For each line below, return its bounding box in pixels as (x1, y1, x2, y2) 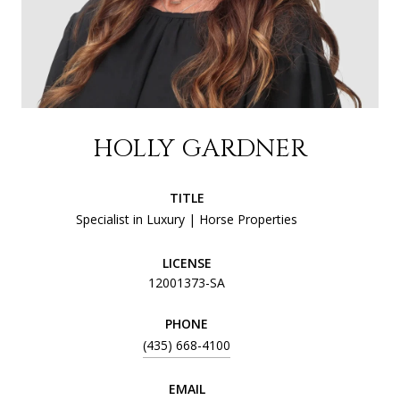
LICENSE (162, 254, 212, 272)
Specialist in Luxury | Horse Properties (76, 211, 297, 229)
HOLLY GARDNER (93, 132, 307, 166)
